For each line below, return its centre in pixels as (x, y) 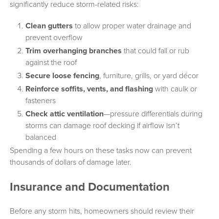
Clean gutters (49, 26)
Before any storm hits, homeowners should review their (102, 211)
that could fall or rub (155, 51)
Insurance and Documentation (90, 187)
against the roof (51, 62)
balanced (41, 137)
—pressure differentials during (153, 114)
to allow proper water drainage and (132, 26)
